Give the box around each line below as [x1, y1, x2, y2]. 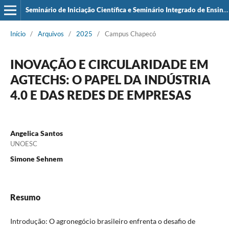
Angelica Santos [10, 128, 63, 138]
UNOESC [10, 139, 37, 148]
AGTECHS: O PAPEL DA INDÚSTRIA [10, 72, 211, 87]
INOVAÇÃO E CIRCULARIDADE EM [10, 56, 209, 72]
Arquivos [37, 29, 64, 38]
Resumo [10, 192, 40, 202]
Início [10, 29, 26, 38]
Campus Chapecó [104, 29, 156, 38]
